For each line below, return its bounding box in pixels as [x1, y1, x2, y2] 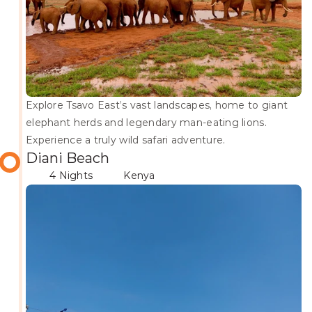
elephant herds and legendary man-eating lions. [26, 116, 267, 129]
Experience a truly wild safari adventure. [26, 134, 226, 146]
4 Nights [49, 169, 93, 182]
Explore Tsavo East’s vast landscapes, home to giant [26, 99, 288, 111]
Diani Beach [26, 150, 109, 166]
